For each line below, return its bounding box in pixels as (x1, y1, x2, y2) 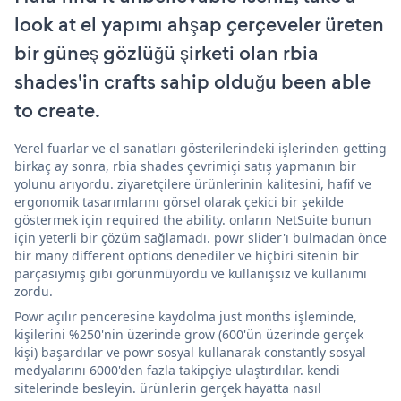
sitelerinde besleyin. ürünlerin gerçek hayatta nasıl (14, 379, 321, 397)
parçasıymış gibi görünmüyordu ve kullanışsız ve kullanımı (14, 264, 367, 282)
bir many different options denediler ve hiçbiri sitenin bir (14, 246, 359, 264)
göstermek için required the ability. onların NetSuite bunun (14, 210, 371, 228)
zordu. (14, 282, 53, 300)
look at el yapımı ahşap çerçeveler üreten (14, 10, 384, 38)
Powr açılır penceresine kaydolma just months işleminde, (14, 307, 357, 325)
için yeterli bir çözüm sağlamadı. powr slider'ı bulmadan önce (14, 228, 387, 246)
